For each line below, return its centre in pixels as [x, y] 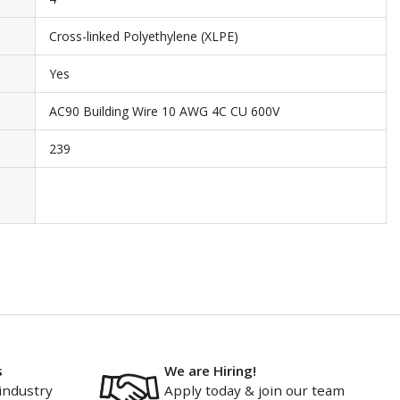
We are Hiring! [210, 371]
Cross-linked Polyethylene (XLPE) [144, 36]
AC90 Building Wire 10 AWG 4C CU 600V [164, 111]
